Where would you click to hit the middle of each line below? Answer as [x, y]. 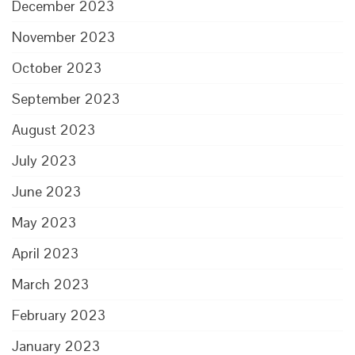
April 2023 [45, 253]
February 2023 [59, 315]
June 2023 [46, 191]
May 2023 [44, 222]
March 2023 [50, 284]
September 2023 [66, 99]
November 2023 [63, 37]
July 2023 [44, 160]
